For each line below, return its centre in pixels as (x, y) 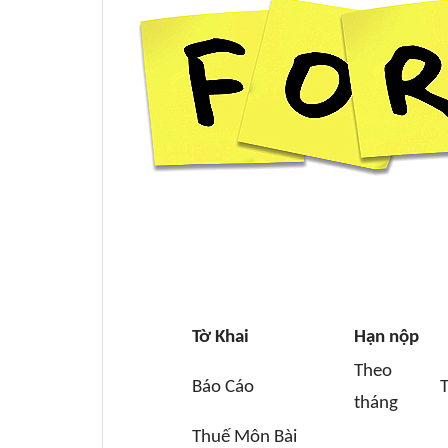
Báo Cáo (222, 387)
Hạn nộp (386, 337)
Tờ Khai (220, 337)
